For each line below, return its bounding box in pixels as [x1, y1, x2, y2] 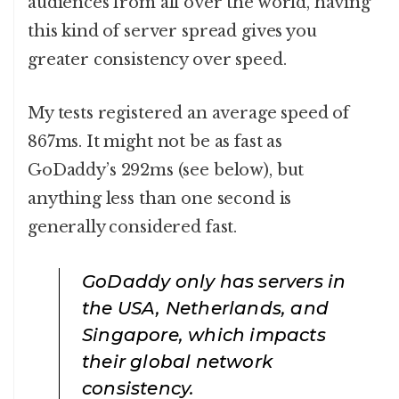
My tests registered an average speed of [28, 102, 350, 123]
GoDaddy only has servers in [82, 270, 346, 292]
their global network [82, 350, 273, 372]
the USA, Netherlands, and [82, 297, 329, 319]
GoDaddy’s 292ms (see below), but [28, 159, 305, 180]
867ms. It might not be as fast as [28, 131, 283, 151]
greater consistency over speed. [28, 49, 287, 69]
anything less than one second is [28, 188, 292, 208]
